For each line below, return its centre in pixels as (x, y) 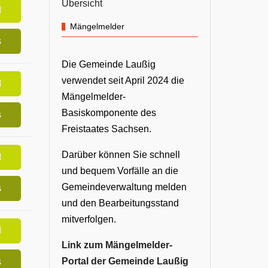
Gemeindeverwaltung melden (124, 187)
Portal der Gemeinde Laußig (125, 261)
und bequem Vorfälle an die (120, 171)
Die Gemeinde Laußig (109, 65)
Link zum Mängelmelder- (117, 245)
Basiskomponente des (109, 113)
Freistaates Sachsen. (106, 129)
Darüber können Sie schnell (121, 155)
